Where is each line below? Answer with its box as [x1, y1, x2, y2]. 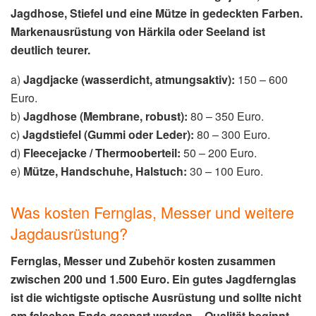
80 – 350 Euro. [188, 108, 264, 125]
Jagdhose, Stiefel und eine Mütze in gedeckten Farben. [11, 5, 303, 22]
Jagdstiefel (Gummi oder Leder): [23, 126, 194, 143]
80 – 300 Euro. [194, 126, 270, 143]
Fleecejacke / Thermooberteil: [23, 145, 181, 162]
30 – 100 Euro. [187, 163, 263, 180]
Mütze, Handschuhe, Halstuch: [23, 163, 187, 180]
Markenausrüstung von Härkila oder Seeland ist [11, 23, 265, 40]
